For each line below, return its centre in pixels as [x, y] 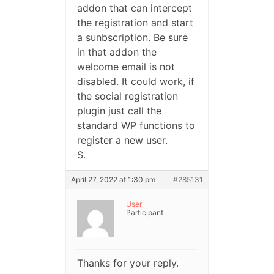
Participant [144, 213]
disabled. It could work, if [135, 82]
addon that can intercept [134, 8]
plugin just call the [119, 111]
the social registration [127, 96]
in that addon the [117, 52]
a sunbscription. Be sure [132, 38]
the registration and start [135, 23]
